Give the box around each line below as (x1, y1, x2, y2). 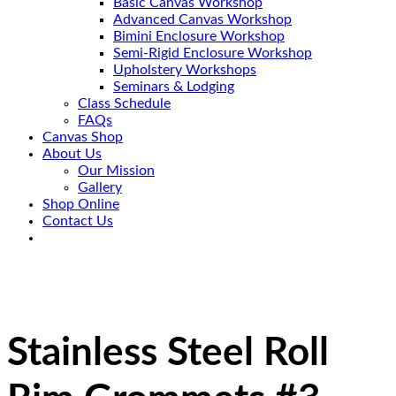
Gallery (78, 180, 122, 194)
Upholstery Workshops (113, 63, 256, 77)
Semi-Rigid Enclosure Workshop (113, 46, 312, 60)
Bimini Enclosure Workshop (113, 29, 285, 43)
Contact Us (42, 214, 113, 228)
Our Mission (78, 164, 155, 178)
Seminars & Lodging (113, 80, 234, 94)
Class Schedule (78, 96, 171, 110)
